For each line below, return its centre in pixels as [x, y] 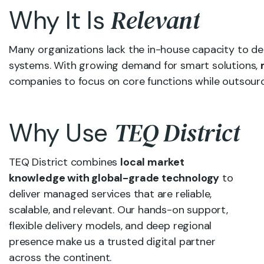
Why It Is [60, 20]
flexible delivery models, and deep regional [110, 226]
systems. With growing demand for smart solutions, [135, 65]
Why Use [62, 133]
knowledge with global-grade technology [114, 178]
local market [152, 162]
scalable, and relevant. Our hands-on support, [118, 210]
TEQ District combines [65, 162]
